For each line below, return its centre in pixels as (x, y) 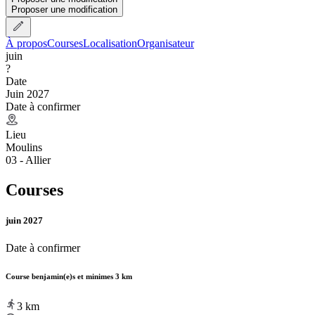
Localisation (110, 43)
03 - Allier (28, 160)
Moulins (24, 147)
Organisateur (166, 43)
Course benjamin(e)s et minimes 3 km (69, 276)
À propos (26, 43)
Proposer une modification (64, 9)
